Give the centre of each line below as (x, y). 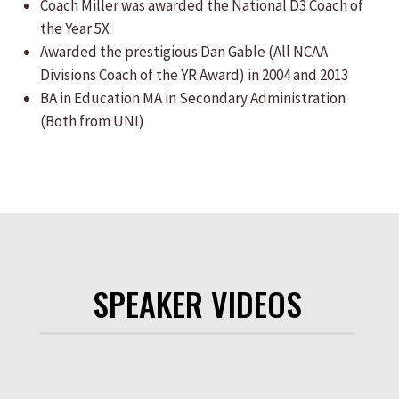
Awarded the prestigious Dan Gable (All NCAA (184, 52)
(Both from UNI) (92, 121)
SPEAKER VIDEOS (197, 303)
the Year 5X (75, 28)
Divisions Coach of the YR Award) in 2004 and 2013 (194, 75)
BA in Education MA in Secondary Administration (193, 98)
